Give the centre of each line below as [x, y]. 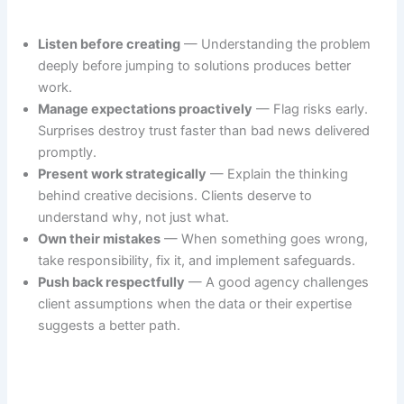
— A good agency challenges [277, 282]
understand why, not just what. [134, 217]
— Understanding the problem [276, 44]
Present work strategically [123, 174]
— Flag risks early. [311, 109]
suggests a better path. [110, 325]
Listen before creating [110, 44]
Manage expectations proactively [146, 109]
